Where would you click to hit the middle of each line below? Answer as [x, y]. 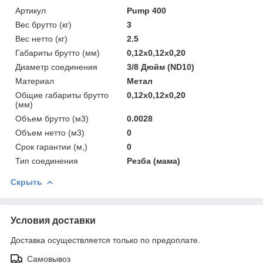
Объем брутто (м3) [52, 119]
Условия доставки [53, 220]
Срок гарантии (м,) [51, 147]
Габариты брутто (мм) [58, 53]
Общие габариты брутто [62, 95]
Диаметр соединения [56, 67]
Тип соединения [47, 161]
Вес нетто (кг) [41, 39]
